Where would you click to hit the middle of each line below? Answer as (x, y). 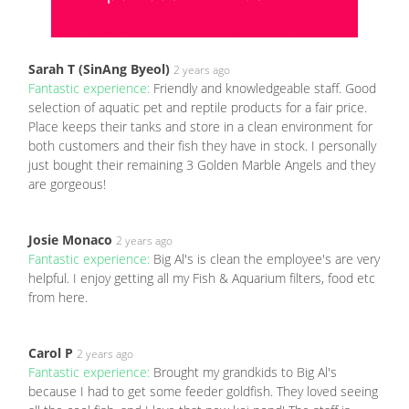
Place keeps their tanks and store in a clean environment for (200, 127)
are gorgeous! (67, 184)
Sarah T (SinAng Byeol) (99, 69)
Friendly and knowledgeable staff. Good (265, 89)
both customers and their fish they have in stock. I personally (202, 146)
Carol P (51, 353)
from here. (58, 298)
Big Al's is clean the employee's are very (267, 259)
